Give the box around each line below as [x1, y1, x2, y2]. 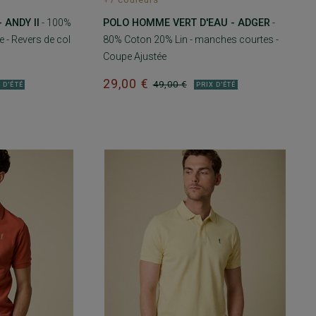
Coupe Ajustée [102, 51, 166, 63]
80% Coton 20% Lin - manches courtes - [102, 34, 279, 46]
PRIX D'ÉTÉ [195, 80, 236, 88]
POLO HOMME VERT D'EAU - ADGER [102, 17, 270, 29]
